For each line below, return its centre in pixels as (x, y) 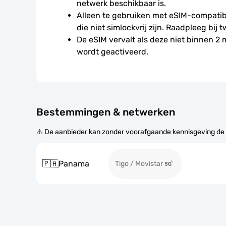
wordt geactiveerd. (112, 52)
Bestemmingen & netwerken (106, 112)
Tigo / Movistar (139, 164)
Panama (74, 163)
